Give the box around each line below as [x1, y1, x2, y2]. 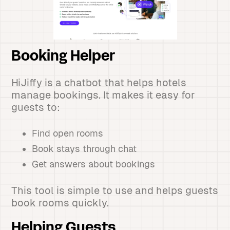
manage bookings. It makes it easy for [11, 89, 196, 101]
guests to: [11, 102, 61, 113]
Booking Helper [11, 50, 116, 64]
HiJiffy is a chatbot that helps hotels [11, 77, 187, 88]
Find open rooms [32, 128, 104, 139]
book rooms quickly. [11, 197, 109, 208]
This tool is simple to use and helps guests [11, 185, 219, 196]
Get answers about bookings [32, 159, 156, 169]
